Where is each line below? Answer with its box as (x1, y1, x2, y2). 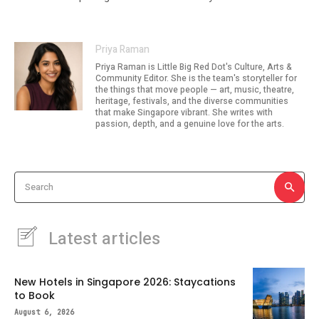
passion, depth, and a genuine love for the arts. (95, 117, 284, 131)
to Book (14, 288, 55, 303)
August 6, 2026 (14, 308, 74, 318)
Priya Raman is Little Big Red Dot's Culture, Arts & (95, 61, 292, 74)
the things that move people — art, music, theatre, (95, 83, 294, 97)
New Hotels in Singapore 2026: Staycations (14, 275, 236, 290)
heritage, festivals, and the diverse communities (95, 95, 288, 108)
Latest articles (48, 226, 160, 252)
